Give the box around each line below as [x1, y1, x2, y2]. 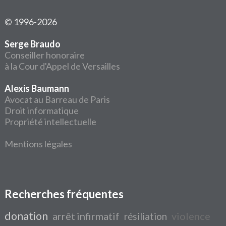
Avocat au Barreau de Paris [5, 94, 110, 105]
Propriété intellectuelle [5, 116, 97, 127]
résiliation [124, 211, 167, 222]
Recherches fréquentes [5, 187, 124, 201]
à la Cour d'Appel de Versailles [5, 61, 121, 72]
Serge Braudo [5, 38, 61, 49]
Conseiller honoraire [5, 49, 85, 61]
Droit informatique [5, 105, 79, 116]
